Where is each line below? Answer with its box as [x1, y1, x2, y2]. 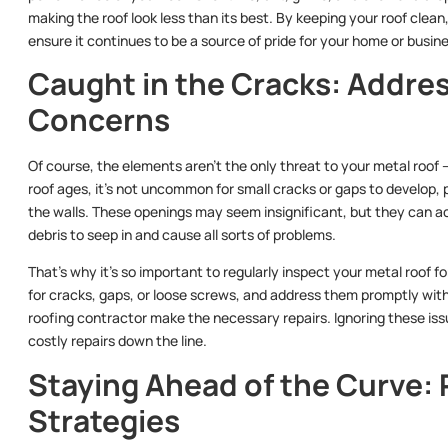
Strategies [28, 399, 180, 441]
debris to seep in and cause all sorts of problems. [28, 224, 336, 244]
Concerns [28, 98, 170, 140]
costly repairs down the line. [28, 331, 207, 351]
